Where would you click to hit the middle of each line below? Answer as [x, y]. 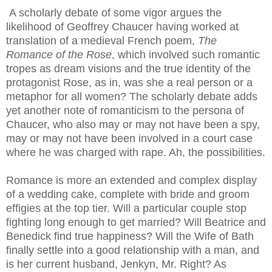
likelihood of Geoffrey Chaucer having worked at [122, 27]
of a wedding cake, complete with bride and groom [128, 194]
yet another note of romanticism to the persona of [125, 110]
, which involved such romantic [186, 55]
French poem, [161, 41]
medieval [103, 41]
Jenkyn [138, 264]
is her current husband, [63, 264]
